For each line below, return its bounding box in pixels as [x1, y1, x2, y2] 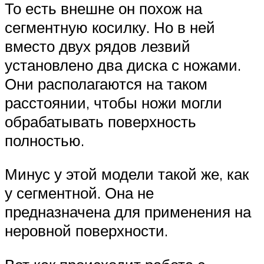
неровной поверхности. [5, 221, 168, 240]
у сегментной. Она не [5, 183, 154, 203]
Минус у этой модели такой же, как [5, 164, 249, 184]
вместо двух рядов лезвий [5, 36, 190, 55]
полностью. [5, 130, 84, 150]
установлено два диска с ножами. [5, 55, 241, 74]
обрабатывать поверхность [5, 111, 196, 131]
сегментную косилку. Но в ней [5, 17, 215, 37]
